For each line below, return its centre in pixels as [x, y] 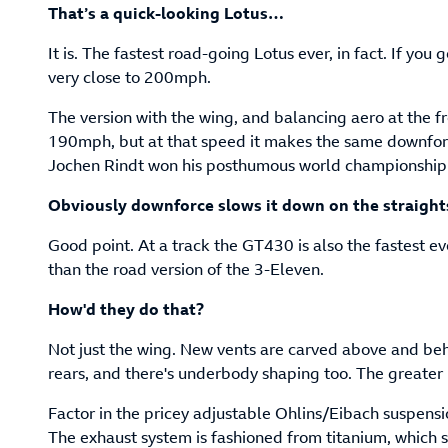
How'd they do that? [126, 309]
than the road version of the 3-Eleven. [186, 269]
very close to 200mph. [129, 77]
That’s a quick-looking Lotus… [166, 13]
